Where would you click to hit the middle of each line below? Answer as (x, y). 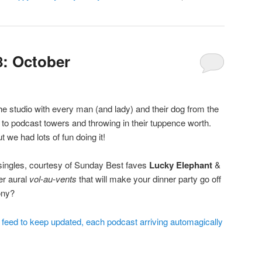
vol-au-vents (53, 179)
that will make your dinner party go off (149, 179)
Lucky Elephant (181, 165)
